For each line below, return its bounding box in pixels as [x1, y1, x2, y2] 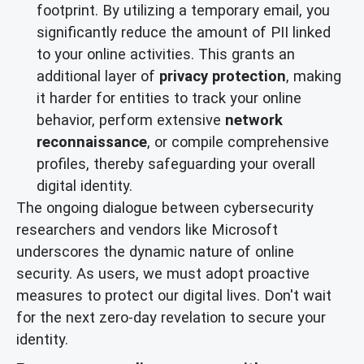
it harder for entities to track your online [37, 89, 301, 107]
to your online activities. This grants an [37, 45, 295, 63]
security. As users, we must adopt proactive [16, 265, 310, 283]
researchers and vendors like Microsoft [16, 221, 278, 239]
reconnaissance [37, 133, 147, 151]
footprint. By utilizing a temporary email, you [37, 2, 330, 19]
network [225, 111, 283, 129]
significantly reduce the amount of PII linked [37, 24, 331, 41]
